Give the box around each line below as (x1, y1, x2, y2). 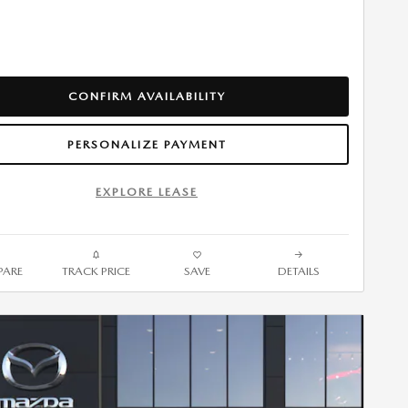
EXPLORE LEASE (96, 185, 198, 199)
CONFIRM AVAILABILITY (67, 89, 226, 104)
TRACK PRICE (62, 263, 130, 278)
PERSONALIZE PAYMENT (66, 137, 227, 151)
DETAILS (277, 263, 320, 278)
